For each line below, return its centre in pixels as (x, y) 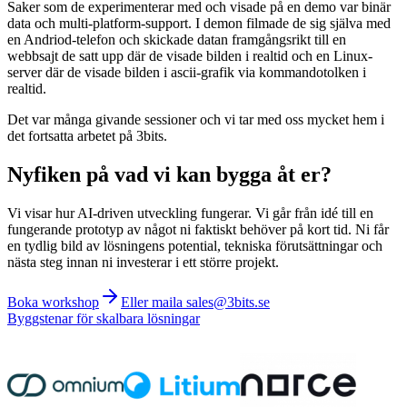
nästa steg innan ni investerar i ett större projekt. (143, 262)
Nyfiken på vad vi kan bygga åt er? (169, 175)
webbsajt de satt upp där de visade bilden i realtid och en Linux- (190, 56)
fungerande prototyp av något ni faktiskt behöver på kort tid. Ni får (198, 229)
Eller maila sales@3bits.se (195, 302)
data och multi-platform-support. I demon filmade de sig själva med (199, 24)
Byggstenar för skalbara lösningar (104, 318)
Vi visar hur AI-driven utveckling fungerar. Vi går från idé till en (190, 213)
